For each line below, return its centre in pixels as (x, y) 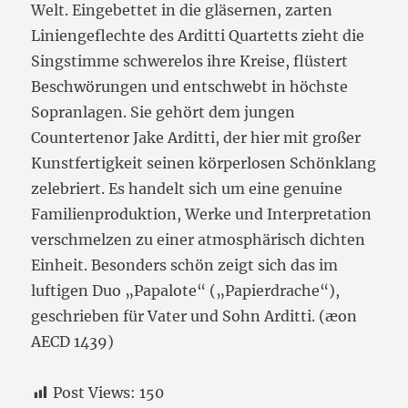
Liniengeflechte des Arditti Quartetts (167, 36)
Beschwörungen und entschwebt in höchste (190, 87)
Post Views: (95, 393)
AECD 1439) (73, 342)
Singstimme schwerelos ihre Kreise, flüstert (190, 61)
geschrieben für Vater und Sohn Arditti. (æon (194, 316)
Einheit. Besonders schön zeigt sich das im (185, 265)
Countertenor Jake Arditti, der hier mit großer (196, 138)
